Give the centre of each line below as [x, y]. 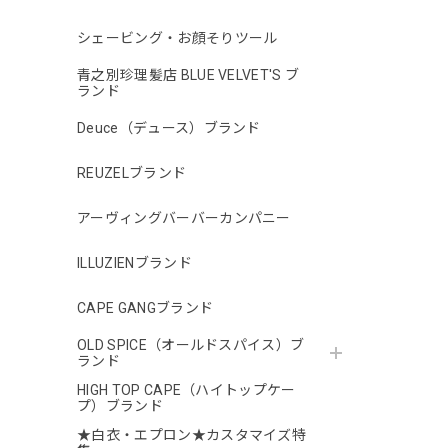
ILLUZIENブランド [134, 263]
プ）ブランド [120, 406]
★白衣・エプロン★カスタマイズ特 [192, 435]
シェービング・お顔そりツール [177, 38]
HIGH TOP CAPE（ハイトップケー [186, 390]
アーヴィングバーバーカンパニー [184, 218]
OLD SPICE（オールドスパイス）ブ [191, 345]
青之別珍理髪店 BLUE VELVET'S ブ [188, 75]
